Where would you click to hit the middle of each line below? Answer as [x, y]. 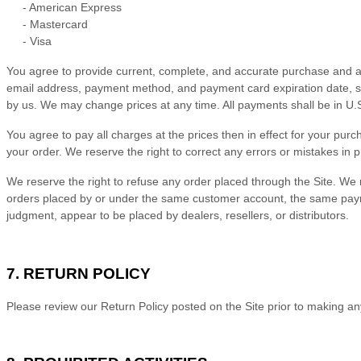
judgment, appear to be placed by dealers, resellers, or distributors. [178, 216]
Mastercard [59, 25]
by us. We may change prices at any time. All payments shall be [170, 105]
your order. [36, 152]
